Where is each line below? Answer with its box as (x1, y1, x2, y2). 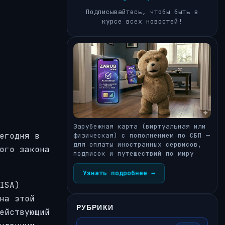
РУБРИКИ (76, 202, 114, 211)
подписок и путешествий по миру (73, 149, 194, 158)
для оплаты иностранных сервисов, (73, 140, 202, 149)
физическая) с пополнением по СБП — (73, 131, 210, 140)
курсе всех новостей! (102, 17, 182, 26)
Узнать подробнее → (83, 168, 155, 177)
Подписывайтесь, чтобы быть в (86, 8, 198, 17)
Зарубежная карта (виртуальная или (73, 122, 206, 131)
